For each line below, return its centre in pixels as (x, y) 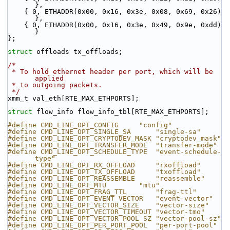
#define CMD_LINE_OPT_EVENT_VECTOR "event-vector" (110, 198)
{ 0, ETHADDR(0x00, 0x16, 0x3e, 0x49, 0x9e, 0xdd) (16, 25)
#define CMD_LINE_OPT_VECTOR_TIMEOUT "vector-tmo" (106, 212)
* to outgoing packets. (57, 85)
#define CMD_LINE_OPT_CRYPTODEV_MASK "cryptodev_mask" (114, 138)
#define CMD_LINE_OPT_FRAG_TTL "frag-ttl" (102, 192)
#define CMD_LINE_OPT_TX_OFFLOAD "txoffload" (104, 172)
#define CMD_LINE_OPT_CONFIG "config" (90, 125)
